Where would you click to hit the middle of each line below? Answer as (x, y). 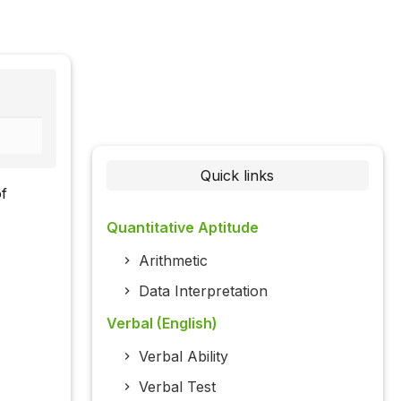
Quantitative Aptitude (182, 228)
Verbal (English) (162, 324)
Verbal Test (177, 387)
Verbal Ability (183, 357)
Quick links (238, 176)
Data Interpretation (203, 291)
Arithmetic (173, 261)
